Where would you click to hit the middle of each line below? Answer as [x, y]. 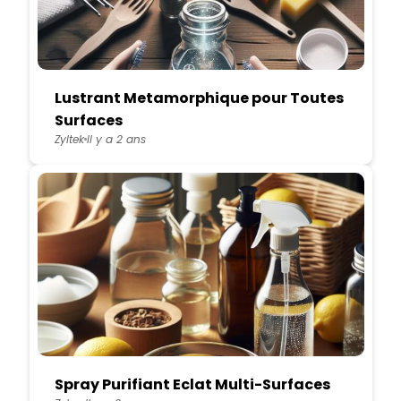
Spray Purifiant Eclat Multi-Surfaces [192, 384]
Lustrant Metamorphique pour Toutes [199, 98]
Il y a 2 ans [116, 139]
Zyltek [69, 139]
